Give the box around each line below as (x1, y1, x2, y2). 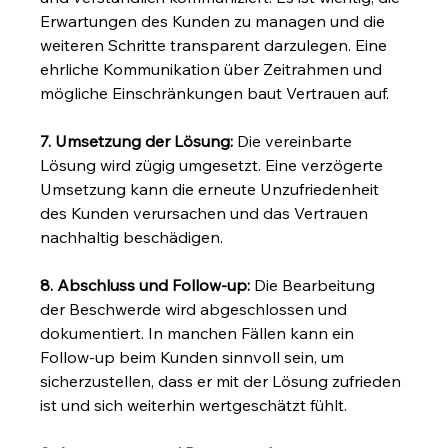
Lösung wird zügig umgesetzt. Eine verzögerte (40, 154, 388, 175)
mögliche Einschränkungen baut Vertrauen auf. (40, 82, 390, 103)
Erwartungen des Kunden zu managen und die (40, 10, 390, 31)
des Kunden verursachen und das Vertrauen (40, 202, 373, 223)
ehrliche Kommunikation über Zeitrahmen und (40, 58, 387, 79)
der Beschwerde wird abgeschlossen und (40, 298, 352, 319)
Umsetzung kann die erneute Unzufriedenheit (40, 178, 384, 199)
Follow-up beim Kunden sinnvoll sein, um (40, 346, 349, 367)
